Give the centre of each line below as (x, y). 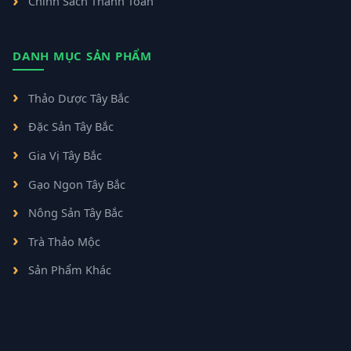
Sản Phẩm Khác (70, 270)
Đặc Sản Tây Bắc (71, 127)
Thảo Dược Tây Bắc (79, 98)
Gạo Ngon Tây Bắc (77, 184)
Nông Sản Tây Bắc (76, 213)
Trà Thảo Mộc (64, 241)
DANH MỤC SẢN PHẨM (82, 55)
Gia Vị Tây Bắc (65, 155)
